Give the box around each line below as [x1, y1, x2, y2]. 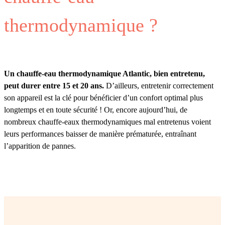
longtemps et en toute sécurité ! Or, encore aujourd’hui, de [4, 105, 187, 115]
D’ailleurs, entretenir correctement [104, 81, 213, 90]
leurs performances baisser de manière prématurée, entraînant [4, 130, 196, 139]
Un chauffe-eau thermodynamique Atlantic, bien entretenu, [4, 69, 205, 78]
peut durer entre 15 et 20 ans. [4, 81, 104, 90]
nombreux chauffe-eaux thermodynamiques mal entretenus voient [4, 118, 211, 127]
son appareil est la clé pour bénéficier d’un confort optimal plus [4, 93, 203, 102]
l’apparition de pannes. [4, 142, 76, 151]
